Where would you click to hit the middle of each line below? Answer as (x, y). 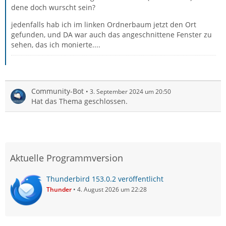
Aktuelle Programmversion (67, 158)
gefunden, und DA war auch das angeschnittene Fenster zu (111, 34)
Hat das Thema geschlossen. (79, 101)
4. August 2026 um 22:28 (112, 189)
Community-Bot (58, 91)
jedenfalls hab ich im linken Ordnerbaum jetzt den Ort (104, 24)
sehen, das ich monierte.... (56, 44)
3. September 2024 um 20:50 (130, 91)
